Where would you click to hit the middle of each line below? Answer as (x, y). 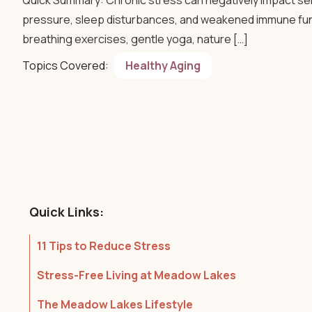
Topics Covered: (65, 65)
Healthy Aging (163, 65)
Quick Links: (67, 212)
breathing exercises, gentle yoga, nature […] (135, 39)
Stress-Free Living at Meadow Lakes (136, 275)
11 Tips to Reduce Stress (104, 246)
